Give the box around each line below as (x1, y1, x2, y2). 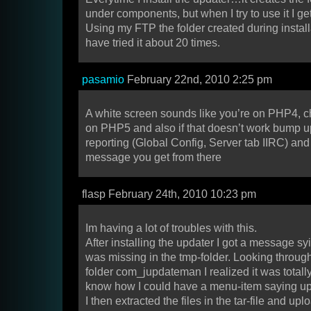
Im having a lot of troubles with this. (85, 222, 257, 235)
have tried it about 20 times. (85, 37, 220, 49)
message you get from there (85, 151, 221, 164)
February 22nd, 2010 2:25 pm (124, 74, 272, 86)
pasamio (82, 74, 124, 86)
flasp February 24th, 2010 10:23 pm (82, 188, 256, 201)
